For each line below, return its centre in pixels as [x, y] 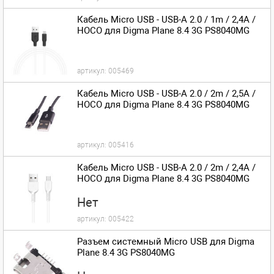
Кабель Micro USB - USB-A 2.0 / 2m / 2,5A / [166, 94]
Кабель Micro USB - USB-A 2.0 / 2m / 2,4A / [166, 168]
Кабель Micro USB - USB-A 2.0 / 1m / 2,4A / [166, 20]
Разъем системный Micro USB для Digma [166, 242]
